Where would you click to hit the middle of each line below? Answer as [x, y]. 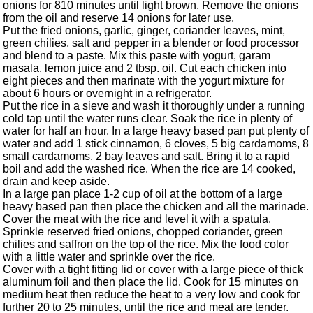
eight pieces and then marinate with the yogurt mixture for [144, 81]
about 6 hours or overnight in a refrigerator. [107, 94]
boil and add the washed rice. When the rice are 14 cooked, [149, 169]
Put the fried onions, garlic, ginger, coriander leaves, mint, [144, 31]
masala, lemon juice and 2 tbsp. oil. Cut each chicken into [145, 68]
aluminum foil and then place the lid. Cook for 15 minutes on [151, 282]
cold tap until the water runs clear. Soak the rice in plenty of [147, 119]
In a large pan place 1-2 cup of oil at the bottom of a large [143, 194]
